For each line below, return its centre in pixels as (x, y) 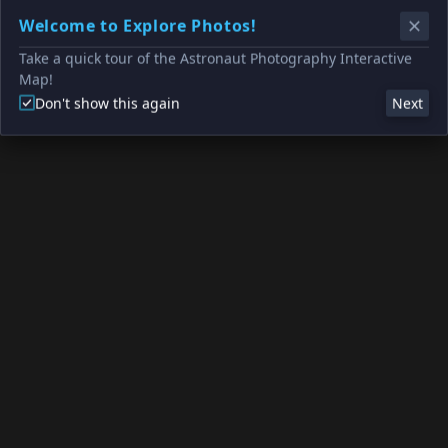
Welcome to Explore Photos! (138, 25)
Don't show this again (107, 103)
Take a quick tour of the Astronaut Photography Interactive (215, 58)
